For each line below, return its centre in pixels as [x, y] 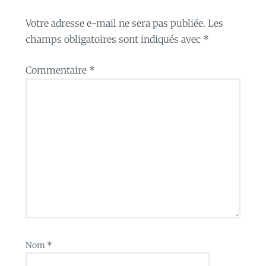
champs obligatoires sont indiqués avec [114, 39]
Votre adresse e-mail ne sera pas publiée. [115, 23]
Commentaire [57, 70]
